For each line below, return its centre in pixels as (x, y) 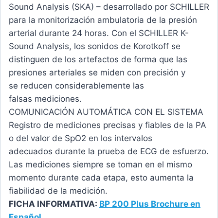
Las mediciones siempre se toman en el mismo (100, 165)
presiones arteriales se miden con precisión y (97, 73)
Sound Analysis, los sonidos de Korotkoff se (95, 46)
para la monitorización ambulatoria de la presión (103, 20)
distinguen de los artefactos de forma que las (98, 60)
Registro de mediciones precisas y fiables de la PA (108, 125)
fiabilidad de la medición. (58, 191)
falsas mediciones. (45, 99)
